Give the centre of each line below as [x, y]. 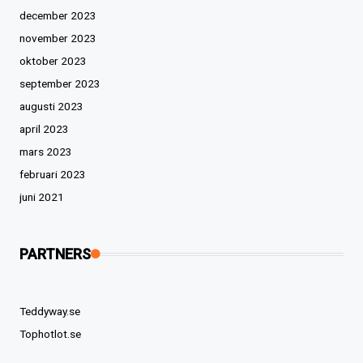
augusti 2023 [51, 107]
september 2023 [60, 84]
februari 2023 [53, 175]
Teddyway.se [50, 312]
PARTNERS [55, 254]
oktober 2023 [53, 61]
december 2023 [58, 16]
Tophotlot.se [50, 334]
